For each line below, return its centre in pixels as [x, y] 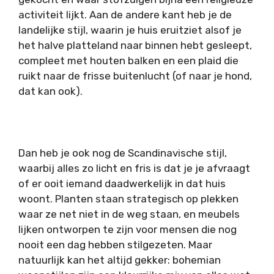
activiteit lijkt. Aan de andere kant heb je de [125, 15]
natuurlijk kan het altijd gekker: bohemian [120, 260]
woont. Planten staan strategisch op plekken [128, 199]
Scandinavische [166, 153]
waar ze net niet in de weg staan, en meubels [129, 214]
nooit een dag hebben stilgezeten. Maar [115, 245]
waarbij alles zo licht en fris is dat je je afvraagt [134, 168]
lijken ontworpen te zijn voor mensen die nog [128, 230]
